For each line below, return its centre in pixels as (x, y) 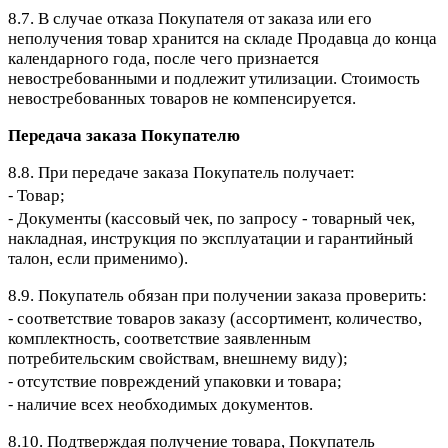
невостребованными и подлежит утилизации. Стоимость (214, 79)
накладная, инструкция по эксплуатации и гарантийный (210, 239)
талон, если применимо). (98, 259)
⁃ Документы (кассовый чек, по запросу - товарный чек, (211, 219)
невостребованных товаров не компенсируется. (182, 99)
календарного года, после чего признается (163, 59)
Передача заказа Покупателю (124, 136)
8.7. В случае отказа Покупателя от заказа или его (190, 19)
